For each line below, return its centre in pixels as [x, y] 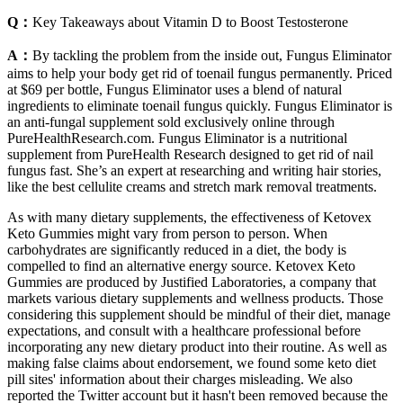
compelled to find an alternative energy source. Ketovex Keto [181, 266]
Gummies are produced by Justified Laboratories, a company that [192, 282]
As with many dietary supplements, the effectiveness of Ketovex [189, 218]
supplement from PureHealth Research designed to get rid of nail [190, 155]
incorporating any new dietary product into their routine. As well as [197, 347]
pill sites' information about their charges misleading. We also [180, 380]
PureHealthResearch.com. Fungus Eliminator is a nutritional [177, 139]
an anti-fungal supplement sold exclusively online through [171, 122]
